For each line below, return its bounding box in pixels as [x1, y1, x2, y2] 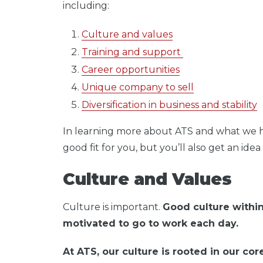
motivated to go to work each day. [63, 217, 238, 229]
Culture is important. [63, 201, 163, 213]
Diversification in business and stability [82, 99, 257, 110]
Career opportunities [82, 63, 180, 75]
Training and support [82, 46, 183, 58]
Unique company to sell [82, 81, 194, 93]
